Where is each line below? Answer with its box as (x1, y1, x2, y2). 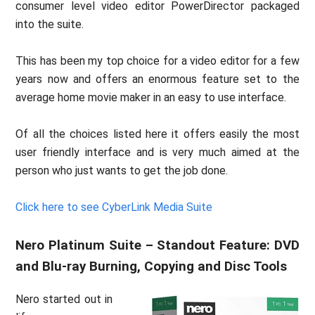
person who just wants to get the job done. (15, 163, 229, 177)
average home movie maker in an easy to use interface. (15, 90, 287, 104)
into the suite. (15, 17, 84, 31)
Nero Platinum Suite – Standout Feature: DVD (15, 237, 300, 253)
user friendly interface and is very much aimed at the (15, 145, 300, 159)
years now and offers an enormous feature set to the (15, 72, 300, 86)
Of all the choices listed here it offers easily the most (15, 127, 300, 141)
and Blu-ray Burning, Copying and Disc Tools (15, 258, 288, 274)
